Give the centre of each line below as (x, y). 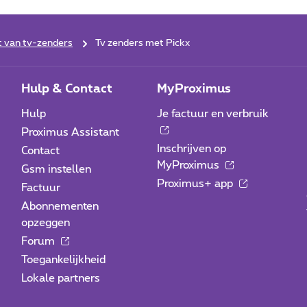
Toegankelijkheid (63, 260)
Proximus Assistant (70, 132)
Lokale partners (60, 278)
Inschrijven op (192, 149)
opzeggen (45, 223)
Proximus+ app (197, 184)
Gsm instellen (56, 169)
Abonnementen (60, 206)
